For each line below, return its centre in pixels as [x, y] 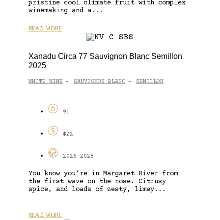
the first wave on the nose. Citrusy [97, 181]
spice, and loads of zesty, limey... [97, 189]
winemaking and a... [66, 11]
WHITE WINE [46, 82]
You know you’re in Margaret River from [103, 174]
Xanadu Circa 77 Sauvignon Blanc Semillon [105, 56]
